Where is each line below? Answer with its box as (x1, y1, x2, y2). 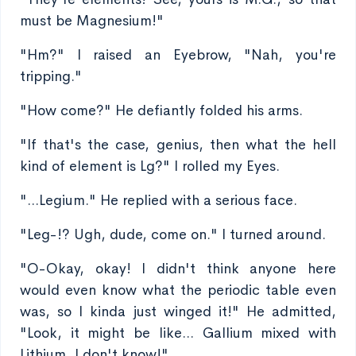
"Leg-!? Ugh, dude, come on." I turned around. (20, 226, 326, 243)
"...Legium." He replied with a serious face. (20, 192, 297, 209)
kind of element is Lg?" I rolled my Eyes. (20, 157, 280, 175)
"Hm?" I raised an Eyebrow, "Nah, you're (20, 46, 336, 64)
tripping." (20, 68, 82, 85)
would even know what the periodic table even (20, 281, 336, 299)
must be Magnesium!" (20, 12, 164, 29)
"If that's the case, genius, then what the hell (20, 136, 336, 153)
